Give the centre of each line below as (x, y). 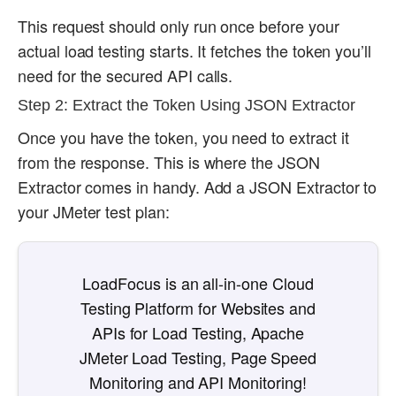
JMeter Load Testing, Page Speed (198, 358)
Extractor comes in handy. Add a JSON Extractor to (198, 187)
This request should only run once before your (179, 26)
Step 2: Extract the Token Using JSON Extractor (187, 106)
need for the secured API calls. (126, 76)
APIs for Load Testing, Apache (198, 333)
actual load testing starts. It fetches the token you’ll (195, 51)
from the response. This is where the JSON (169, 162)
